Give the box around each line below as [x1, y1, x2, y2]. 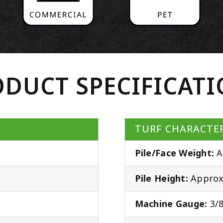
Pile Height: [134, 172, 188, 186]
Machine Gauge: [134, 198, 208, 211]
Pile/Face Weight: [134, 147, 215, 160]
